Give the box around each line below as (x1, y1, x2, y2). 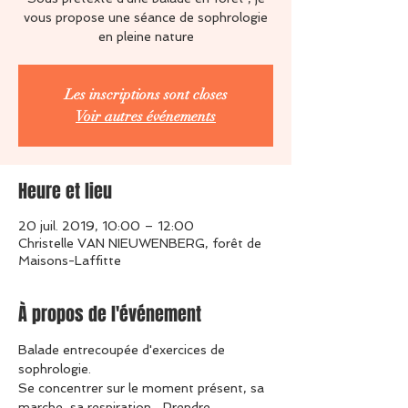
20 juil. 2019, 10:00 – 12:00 (18, 219, 194, 233)
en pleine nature (97, 29, 194, 44)
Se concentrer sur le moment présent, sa (18, 381, 268, 395)
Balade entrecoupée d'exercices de (18, 342, 229, 357)
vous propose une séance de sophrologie (24, 10, 268, 25)
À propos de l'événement (18, 301, 201, 328)
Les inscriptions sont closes (64, 86, 228, 104)
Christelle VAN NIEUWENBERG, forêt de (18, 236, 261, 250)
